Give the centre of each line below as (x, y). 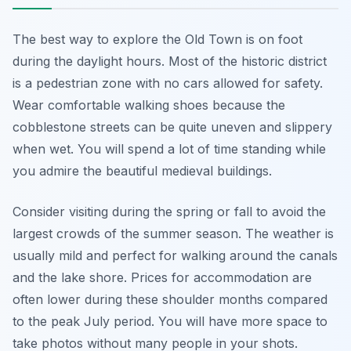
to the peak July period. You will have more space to (170, 321)
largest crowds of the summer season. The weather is (173, 233)
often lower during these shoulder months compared (170, 299)
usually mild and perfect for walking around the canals (175, 255)
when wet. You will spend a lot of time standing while (169, 149)
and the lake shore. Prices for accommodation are (162, 277)
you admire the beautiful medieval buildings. (142, 171)
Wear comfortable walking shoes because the (149, 105)
